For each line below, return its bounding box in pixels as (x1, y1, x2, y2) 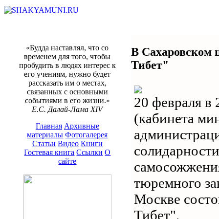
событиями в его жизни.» (25, 96, 110, 105)
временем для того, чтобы (24, 52, 111, 61)
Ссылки (76, 148, 103, 156)
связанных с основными (27, 88, 108, 96)
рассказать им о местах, (28, 79, 107, 87)
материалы (27, 131, 64, 139)
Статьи (32, 139, 56, 148)
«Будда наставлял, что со (26, 44, 109, 52)
